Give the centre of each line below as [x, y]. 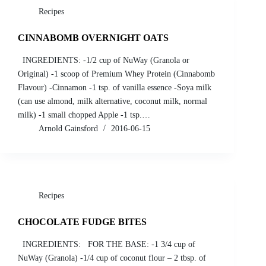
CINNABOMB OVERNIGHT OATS [93, 38]
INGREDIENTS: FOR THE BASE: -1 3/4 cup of [107, 244]
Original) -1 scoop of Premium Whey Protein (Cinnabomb [116, 74]
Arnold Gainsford [68, 129]
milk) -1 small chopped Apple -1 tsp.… [84, 115]
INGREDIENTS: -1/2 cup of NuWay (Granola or [104, 61]
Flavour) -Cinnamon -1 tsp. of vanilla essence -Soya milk [115, 88]
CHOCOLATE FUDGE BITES [82, 222]
